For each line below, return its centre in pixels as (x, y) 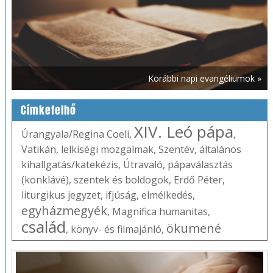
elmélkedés (167, 195)
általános (220, 150)
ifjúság (121, 195)
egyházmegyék (64, 211)
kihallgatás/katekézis (69, 165)
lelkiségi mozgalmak (107, 150)
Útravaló (143, 165)
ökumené (193, 229)
